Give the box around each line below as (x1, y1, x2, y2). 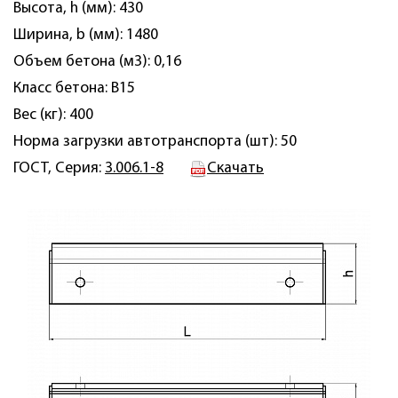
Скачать (207, 161, 264, 176)
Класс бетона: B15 (13, 81, 135, 96)
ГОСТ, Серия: (13, 161, 105, 176)
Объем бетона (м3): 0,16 (13, 54, 181, 69)
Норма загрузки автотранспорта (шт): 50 (13, 134, 297, 149)
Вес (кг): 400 (13, 107, 93, 123)
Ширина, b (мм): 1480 (13, 28, 158, 43)
